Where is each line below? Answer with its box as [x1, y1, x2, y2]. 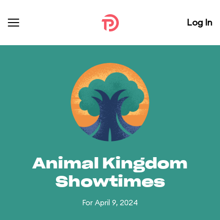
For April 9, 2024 [82, 198, 138, 207]
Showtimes [55, 175, 165, 190]
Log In [187, 17, 212, 28]
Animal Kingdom [32, 157, 188, 171]
